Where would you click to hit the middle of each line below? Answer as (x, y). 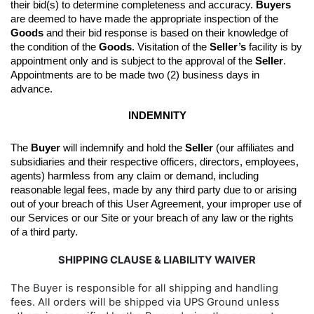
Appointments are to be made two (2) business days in (135, 75)
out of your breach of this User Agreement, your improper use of (156, 204)
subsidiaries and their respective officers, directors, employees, (155, 162)
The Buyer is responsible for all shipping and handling (144, 288)
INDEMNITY (157, 115)
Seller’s (228, 47)
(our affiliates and (253, 148)
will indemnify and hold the (123, 148)
